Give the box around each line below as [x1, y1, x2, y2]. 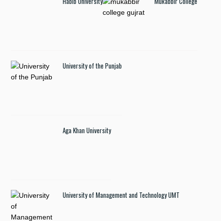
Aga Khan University [63, 125, 111, 135]
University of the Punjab [63, 60, 122, 71]
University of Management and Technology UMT [63, 189, 180, 200]
